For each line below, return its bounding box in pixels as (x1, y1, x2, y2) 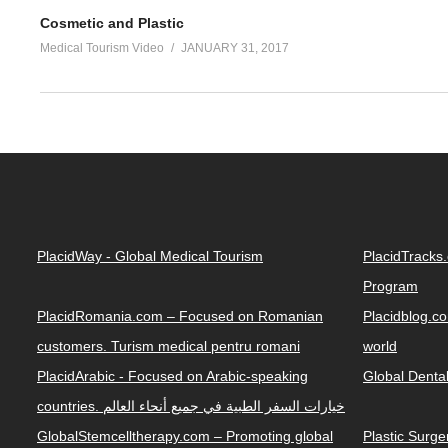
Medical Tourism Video (40, 41, 164, 56)
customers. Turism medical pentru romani (37, 337, 300, 354)
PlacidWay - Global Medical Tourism (37, 247, 263, 264)
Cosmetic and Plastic (40, 15, 184, 32)
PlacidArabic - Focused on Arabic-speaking (37, 367, 308, 384)
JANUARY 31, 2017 (181, 41, 289, 56)
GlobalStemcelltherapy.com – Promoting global (37, 427, 333, 444)
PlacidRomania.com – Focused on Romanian (37, 307, 323, 324)
